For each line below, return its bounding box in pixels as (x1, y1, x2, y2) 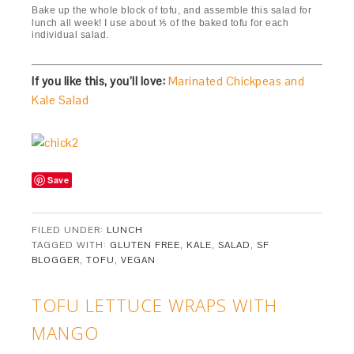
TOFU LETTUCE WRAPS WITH (32, 292, 278, 317)
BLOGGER (32, 253, 81, 266)
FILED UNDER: (32, 223, 107, 236)
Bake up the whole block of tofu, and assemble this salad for (32, 5, 312, 17)
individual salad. (32, 29, 109, 41)
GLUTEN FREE (110, 238, 181, 251)
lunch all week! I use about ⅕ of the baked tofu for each (32, 17, 289, 29)
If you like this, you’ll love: (32, 73, 166, 88)
